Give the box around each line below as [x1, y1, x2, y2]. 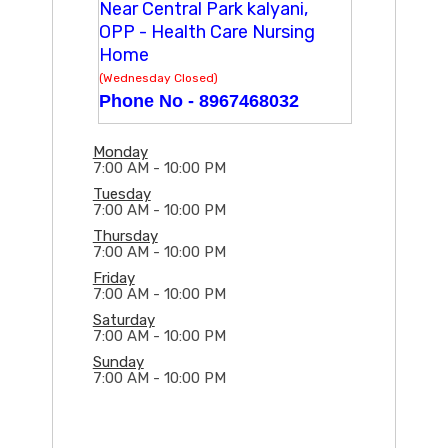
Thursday [92, 227, 158, 246]
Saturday [92, 311, 155, 330]
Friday [92, 269, 135, 288]
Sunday [92, 353, 144, 372]
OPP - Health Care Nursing [98, 21, 315, 44]
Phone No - [98, 91, 199, 112]
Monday [92, 143, 148, 162]
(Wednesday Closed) [98, 71, 218, 86]
